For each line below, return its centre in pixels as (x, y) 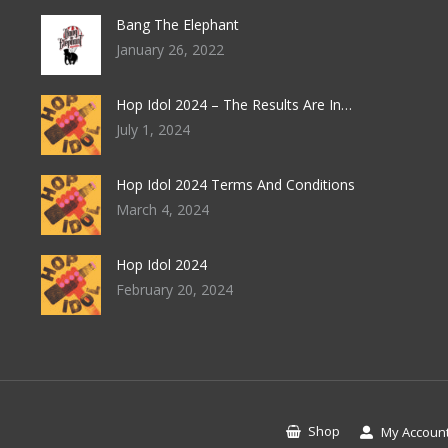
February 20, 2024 (174, 289)
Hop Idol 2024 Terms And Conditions (235, 184)
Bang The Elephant (177, 24)
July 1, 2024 (152, 129)
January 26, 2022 (169, 49)
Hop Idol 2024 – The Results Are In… (233, 104)
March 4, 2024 (162, 209)
